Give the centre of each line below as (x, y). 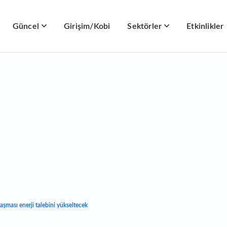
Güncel (26, 26)
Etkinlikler (205, 26)
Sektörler (145, 26)
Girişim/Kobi (87, 26)
